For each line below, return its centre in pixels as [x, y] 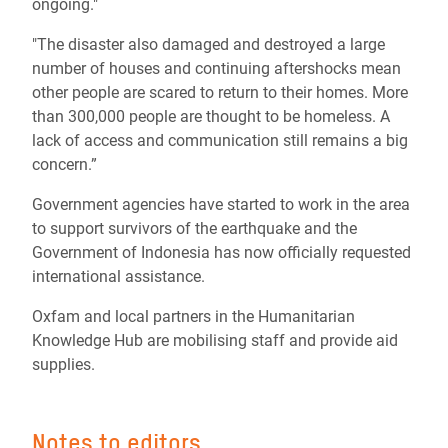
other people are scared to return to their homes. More [220, 92]
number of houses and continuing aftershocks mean [216, 68]
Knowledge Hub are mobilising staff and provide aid [215, 340]
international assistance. [118, 276]
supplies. [63, 364]
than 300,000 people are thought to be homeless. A [211, 116]
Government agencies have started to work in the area [221, 204]
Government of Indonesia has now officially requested [221, 252]
